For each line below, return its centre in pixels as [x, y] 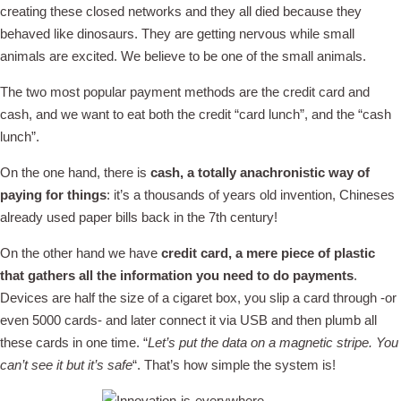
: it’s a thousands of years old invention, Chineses [251, 195]
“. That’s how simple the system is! [234, 365]
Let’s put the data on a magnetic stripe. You [273, 342]
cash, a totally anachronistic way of [260, 172]
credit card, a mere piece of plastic [266, 253]
